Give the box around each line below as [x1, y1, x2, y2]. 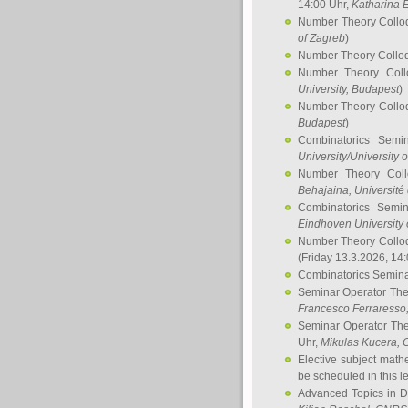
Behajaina [298, 184, 349, 197]
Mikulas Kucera [321, 336, 397, 349]
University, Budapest [298, 83, 399, 96]
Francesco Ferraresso [298, 302, 406, 315]
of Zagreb [298, 32, 345, 45]
